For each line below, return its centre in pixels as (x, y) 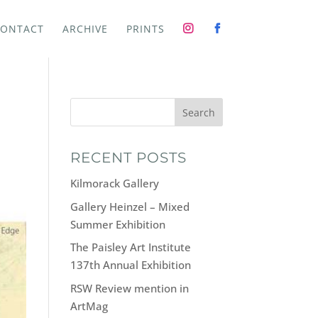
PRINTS (145, 29)
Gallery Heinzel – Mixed (130, 206)
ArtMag (89, 306)
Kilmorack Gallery (114, 183)
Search (198, 112)
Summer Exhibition (117, 224)
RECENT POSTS (128, 158)
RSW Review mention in (129, 288)
